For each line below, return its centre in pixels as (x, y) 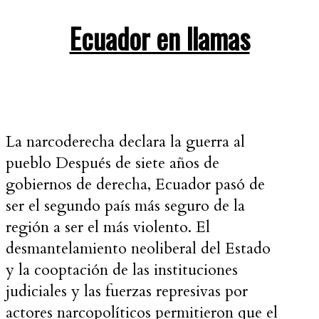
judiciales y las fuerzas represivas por (127, 292)
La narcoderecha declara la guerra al (125, 142)
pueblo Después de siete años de (113, 163)
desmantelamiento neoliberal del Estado (138, 249)
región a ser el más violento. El (108, 228)
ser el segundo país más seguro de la (125, 206)
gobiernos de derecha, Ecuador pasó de (135, 185)
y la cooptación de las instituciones (122, 270)
